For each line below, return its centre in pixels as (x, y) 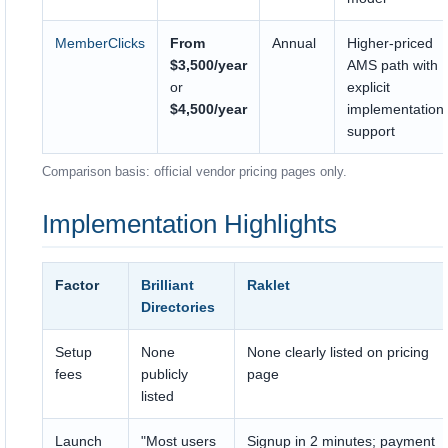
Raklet (268, 285)
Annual (294, 43)
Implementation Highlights (189, 224)
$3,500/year (208, 65)
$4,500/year (208, 109)
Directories (178, 307)
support (371, 131)
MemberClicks (100, 43)
